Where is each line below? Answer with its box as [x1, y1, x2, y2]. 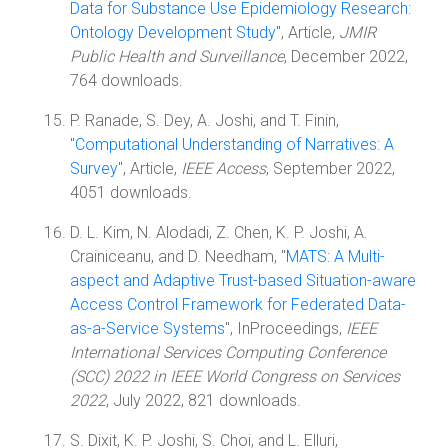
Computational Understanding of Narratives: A [75, 135, 394, 154]
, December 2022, [284, 47, 408, 66]
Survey [70, 159, 118, 178]
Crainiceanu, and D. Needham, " [70, 247, 286, 266]
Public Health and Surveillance [70, 47, 284, 66]
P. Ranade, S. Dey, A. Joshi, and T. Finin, [70, 111, 339, 130]
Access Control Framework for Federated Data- [70, 295, 406, 314]
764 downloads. [70, 71, 183, 90]
